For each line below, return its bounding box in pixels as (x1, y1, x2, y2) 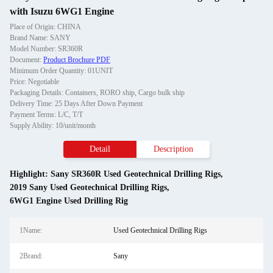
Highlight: (10, 169, 51, 179)
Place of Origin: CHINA (10, 23, 81, 31)
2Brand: (19, 252, 43, 260)
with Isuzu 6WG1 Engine (10, 6, 114, 16)
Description (153, 144, 193, 154)
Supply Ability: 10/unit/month (10, 121, 96, 130)
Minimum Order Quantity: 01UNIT (10, 66, 113, 75)
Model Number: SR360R (10, 44, 83, 53)
